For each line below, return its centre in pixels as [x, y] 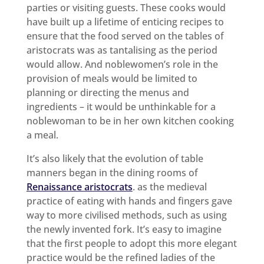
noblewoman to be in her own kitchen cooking [130, 121]
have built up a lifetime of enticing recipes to [125, 22]
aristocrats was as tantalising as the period [122, 50]
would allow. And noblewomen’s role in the [122, 64]
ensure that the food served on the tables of [125, 36]
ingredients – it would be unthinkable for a [121, 106]
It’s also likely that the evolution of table [115, 158]
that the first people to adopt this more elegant [131, 243]
